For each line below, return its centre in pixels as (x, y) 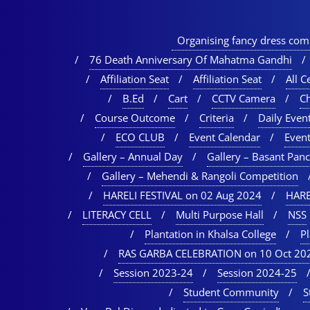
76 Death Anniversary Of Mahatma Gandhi (191, 60)
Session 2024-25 (257, 273)
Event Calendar (225, 137)
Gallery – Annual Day (133, 157)
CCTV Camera (244, 99)
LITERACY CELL (117, 215)
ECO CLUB (140, 137)
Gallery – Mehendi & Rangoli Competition (200, 176)
